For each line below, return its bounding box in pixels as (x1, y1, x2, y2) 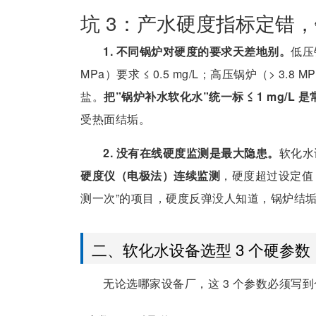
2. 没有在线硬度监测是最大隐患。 (103, 144, 279, 161)
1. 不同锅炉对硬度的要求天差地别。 (103, 42, 291, 59)
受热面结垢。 (80, 110, 150, 127)
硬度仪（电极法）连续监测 (80, 166, 220, 183)
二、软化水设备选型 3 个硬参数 (92, 238, 310, 261)
